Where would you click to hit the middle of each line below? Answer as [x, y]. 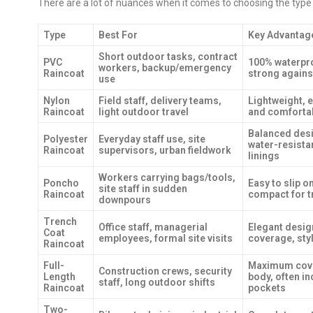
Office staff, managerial [153, 227]
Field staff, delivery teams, [160, 101]
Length [59, 277]
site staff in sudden [143, 189]
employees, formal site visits [166, 238]
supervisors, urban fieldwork [165, 150]
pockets [267, 288]
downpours [125, 200]
